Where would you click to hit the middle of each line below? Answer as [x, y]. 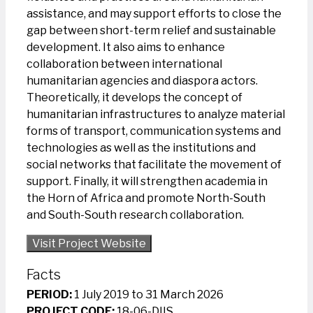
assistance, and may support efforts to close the [154, 14]
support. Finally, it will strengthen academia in [147, 182]
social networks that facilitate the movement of [154, 165]
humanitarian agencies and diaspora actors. [142, 81]
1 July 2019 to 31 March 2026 [148, 294]
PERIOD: [49, 294]
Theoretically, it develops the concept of [134, 98]
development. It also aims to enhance [126, 48]
